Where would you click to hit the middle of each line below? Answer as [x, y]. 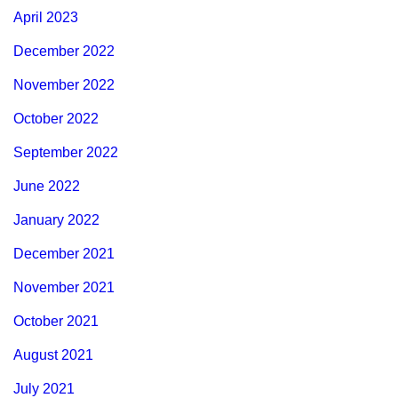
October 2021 [56, 322]
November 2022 [64, 85]
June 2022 [47, 187]
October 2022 [56, 119]
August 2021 [53, 355]
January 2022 [56, 220]
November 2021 [64, 288]
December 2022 [64, 52]
